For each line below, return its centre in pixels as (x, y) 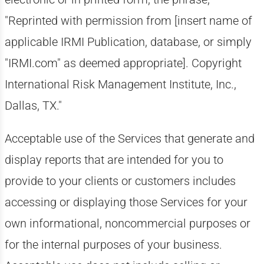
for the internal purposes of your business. (113, 245)
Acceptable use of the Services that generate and (129, 138)
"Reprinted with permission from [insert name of (128, 21)
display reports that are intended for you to (114, 160)
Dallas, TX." (33, 105)
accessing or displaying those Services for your (126, 202)
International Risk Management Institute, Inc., (120, 84)
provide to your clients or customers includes (120, 181)
